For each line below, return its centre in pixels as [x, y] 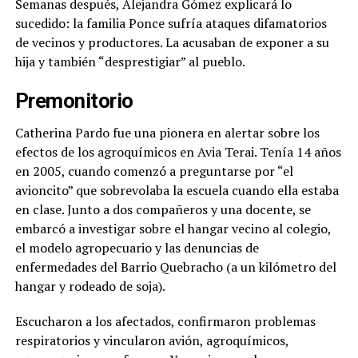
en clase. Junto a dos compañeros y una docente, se [163, 209]
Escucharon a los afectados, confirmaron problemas [165, 321]
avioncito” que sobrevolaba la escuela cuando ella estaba [177, 190]
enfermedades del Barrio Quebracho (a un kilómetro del [175, 267]
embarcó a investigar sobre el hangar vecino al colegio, [173, 229]
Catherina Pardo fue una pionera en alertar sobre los [167, 133]
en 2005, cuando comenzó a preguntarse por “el [154, 171]
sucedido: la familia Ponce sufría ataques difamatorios [171, 23]
